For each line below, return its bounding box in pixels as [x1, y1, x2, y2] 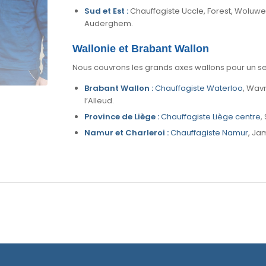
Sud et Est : [84, 5, 128, 17]
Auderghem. [84, 17, 133, 29]
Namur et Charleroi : [84, 126, 169, 138]
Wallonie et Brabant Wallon [72, 42, 209, 55]
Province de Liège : [84, 110, 159, 122]
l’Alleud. [84, 94, 114, 106]
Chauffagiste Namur [170, 126, 248, 138]
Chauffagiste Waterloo [154, 82, 243, 94]
